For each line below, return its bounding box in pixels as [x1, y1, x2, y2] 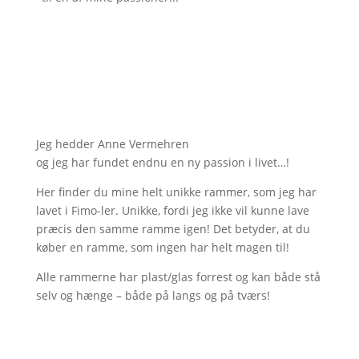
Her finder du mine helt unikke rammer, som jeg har [35, 184, 317, 200]
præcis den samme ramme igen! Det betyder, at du [35, 221, 310, 236]
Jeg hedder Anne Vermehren [35, 136, 189, 151]
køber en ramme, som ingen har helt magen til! [35, 240, 289, 255]
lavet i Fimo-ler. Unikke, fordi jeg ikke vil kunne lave [35, 203, 309, 218]
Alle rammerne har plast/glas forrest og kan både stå [35, 269, 321, 284]
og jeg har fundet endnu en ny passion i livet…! [35, 155, 289, 170]
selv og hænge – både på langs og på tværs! [35, 288, 270, 303]
